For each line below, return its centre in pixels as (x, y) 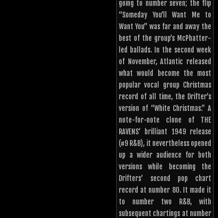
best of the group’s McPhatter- (165, 38)
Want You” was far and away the (165, 27)
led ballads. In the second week (165, 50)
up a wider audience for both (165, 155)
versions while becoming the (165, 167)
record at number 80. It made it (165, 190)
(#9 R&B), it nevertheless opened (165, 144)
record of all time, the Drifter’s (165, 97)
